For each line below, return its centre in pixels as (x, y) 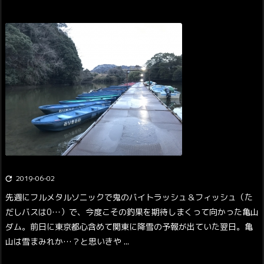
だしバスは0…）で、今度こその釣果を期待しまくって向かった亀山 (132, 212)
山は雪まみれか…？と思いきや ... (67, 242)
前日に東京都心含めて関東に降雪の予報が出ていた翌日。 (137, 227)
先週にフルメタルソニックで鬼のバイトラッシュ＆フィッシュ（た (129, 197)
